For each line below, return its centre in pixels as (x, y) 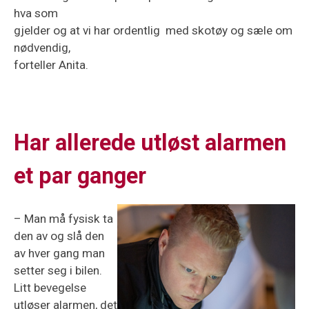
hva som (36, 13)
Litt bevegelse (50, 288)
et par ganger (80, 176)
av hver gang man (59, 253)
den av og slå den (59, 236)
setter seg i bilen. (58, 271)
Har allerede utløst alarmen (150, 143)
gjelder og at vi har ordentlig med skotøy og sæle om (153, 30)
